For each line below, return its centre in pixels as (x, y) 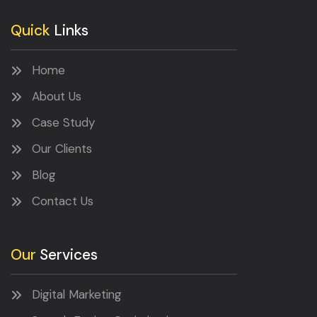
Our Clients (62, 149)
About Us (57, 97)
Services (67, 255)
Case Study (63, 123)
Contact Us (63, 201)
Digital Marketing (77, 295)
